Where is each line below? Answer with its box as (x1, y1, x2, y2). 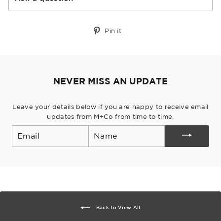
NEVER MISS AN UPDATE (53, 76, 168, 86)
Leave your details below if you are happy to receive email (12, 103, 209, 110)
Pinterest (129, 46, 158, 53)
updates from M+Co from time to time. (47, 113, 174, 120)
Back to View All (94, 204, 141, 210)
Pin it (105, 27, 122, 34)
